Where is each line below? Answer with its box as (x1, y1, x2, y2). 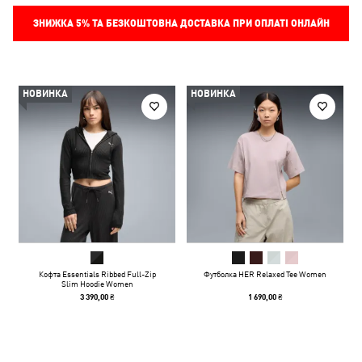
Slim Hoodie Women (61, 279, 133, 288)
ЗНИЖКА (32, 18, 76, 29)
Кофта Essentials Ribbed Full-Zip (38, 269, 156, 279)
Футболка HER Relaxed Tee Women (204, 269, 326, 279)
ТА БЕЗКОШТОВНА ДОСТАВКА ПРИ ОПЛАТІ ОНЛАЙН (89, 18, 330, 29)
